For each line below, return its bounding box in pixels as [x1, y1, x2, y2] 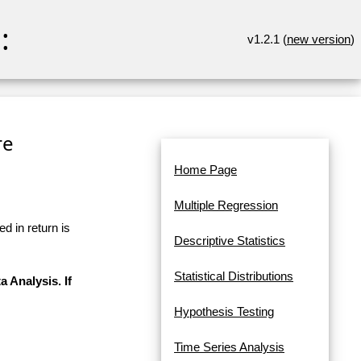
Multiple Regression [174, 198, 278, 213]
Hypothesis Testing [174, 305, 274, 319]
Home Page [174, 163, 237, 177]
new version [287, 32, 351, 46]
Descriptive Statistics [174, 234, 285, 248]
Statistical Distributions [174, 269, 293, 284]
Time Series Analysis [174, 340, 284, 355]
